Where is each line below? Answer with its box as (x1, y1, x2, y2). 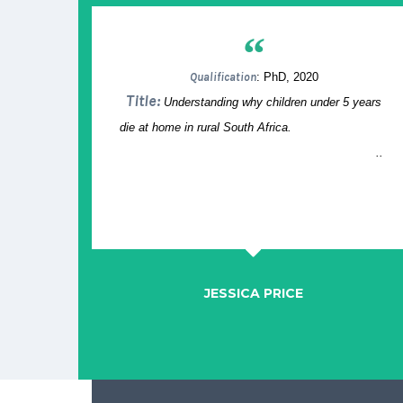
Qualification (189, 70, 256, 85)
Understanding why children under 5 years (164, 95, 381, 110)
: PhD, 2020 (255, 70, 318, 85)
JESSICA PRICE (204, 285, 303, 302)
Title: (126, 91, 164, 112)
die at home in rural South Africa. (119, 121, 389, 135)
